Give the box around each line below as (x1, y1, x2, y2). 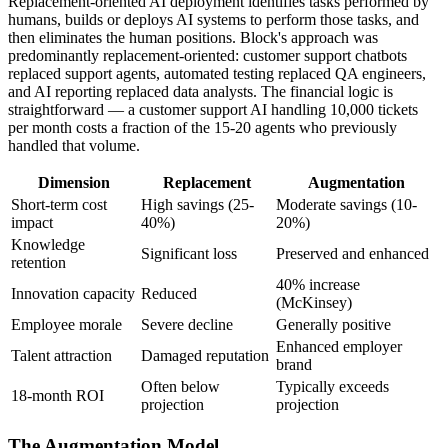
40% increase (276, 275, 360, 293)
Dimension (38, 173, 110, 191)
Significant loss (141, 244, 237, 262)
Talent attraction (11, 346, 112, 364)
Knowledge (11, 235, 85, 253)
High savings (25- (141, 195, 254, 213)
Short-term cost (11, 195, 107, 213)
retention (11, 253, 66, 271)
